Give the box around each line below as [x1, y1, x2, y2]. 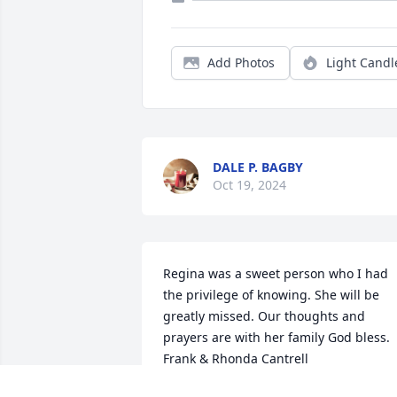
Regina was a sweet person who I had [163, 265, 388, 283]
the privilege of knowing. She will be [163, 286, 379, 304]
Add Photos [207, 54, 275, 72]
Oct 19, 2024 [213, 176, 286, 194]
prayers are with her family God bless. [163, 329, 390, 346]
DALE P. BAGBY [213, 159, 303, 176]
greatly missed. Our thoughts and [163, 307, 365, 325]
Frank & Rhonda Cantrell [163, 350, 308, 368]
